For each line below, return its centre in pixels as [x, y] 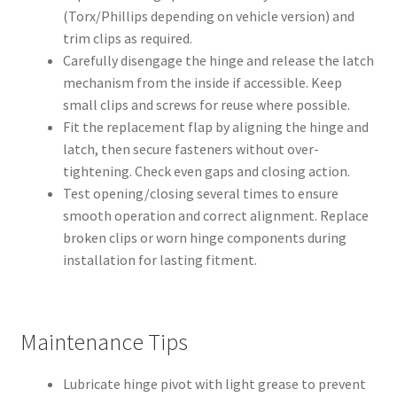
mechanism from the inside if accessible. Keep [202, 83]
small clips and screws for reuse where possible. [206, 105]
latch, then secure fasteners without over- [191, 149]
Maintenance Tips [104, 342]
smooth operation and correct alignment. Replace [215, 216]
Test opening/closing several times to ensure [200, 194]
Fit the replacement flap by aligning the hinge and [215, 127]
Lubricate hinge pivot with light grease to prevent [214, 383]
